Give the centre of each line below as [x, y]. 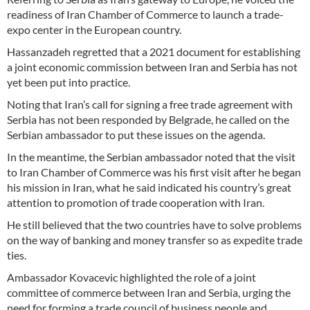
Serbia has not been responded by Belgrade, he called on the [148, 119]
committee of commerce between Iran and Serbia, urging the [149, 292]
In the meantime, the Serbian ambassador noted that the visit [151, 156]
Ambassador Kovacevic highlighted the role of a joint [131, 277]
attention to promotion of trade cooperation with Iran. [136, 202]
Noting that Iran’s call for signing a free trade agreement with [150, 104]
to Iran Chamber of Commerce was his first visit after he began [154, 172]
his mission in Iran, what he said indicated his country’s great [149, 187]
